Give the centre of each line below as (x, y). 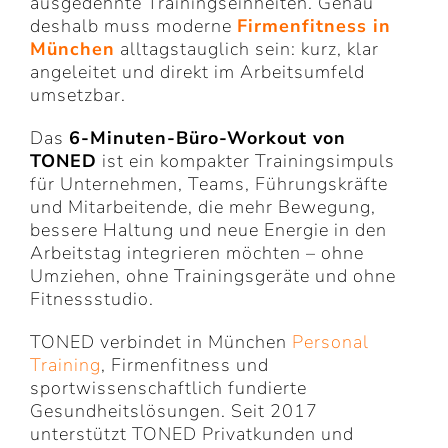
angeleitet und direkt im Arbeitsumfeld (197, 71)
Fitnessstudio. (92, 298)
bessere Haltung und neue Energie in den (208, 229)
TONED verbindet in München (161, 341)
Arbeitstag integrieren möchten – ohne (197, 252)
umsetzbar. (78, 94)
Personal (330, 341)
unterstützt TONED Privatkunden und (192, 433)
